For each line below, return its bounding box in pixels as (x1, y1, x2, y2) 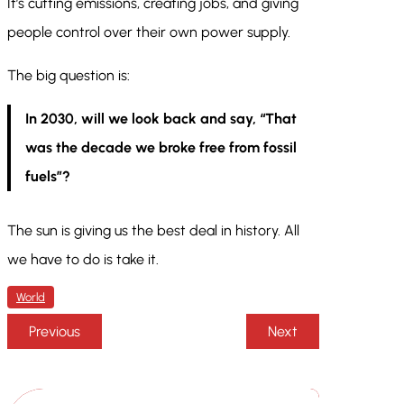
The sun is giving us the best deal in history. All (7, 222, 299, 240)
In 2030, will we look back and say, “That (25, 110, 297, 128)
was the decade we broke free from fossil (25, 139, 297, 157)
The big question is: (7, 67, 130, 85)
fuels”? (25, 168, 70, 186)
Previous (29, 323, 80, 341)
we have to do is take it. (7, 251, 159, 269)
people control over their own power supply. (7, 23, 290, 41)
